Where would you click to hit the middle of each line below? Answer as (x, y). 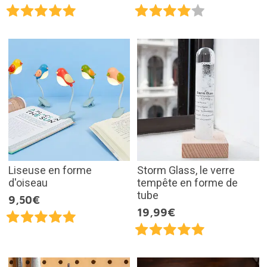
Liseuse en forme (50, 170)
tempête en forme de (187, 182)
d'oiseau (28, 182)
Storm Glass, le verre (186, 170)
